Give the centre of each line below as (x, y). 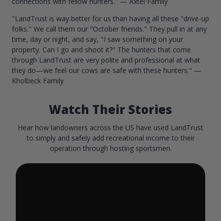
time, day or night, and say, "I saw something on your (97, 39)
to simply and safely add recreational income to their (110, 138)
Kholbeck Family (38, 80)
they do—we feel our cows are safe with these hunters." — (107, 70)
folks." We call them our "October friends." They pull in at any (109, 29)
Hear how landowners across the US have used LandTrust (110, 127)
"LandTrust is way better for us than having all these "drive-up (110, 18)
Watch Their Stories (110, 109)
